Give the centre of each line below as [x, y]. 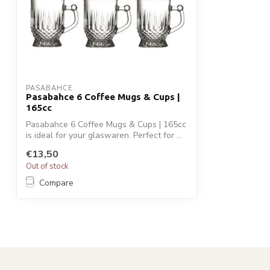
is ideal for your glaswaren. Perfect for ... [104, 135]
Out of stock [47, 167]
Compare [56, 183]
